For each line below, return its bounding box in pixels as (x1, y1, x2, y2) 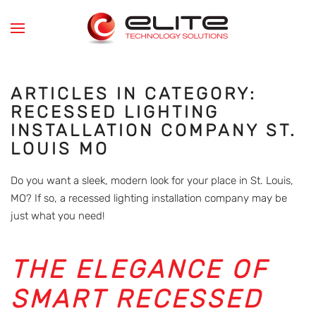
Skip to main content (25, 26, 122, 39)
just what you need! (11, 209, 104, 222)
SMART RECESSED (11, 284, 262, 314)
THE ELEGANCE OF (11, 255, 267, 284)
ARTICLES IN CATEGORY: (11, 84, 257, 104)
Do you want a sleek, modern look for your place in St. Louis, (11, 174, 293, 187)
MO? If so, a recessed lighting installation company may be (11, 192, 287, 205)
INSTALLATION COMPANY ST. (11, 121, 297, 140)
